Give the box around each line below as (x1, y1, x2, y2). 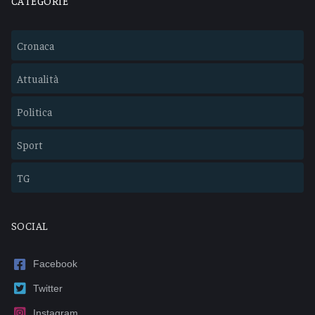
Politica (17, 105, 52, 119)
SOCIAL (11, 219, 49, 233)
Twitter (33, 282, 63, 294)
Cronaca (17, 39, 54, 53)
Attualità (17, 72, 58, 86)
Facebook (33, 258, 78, 270)
